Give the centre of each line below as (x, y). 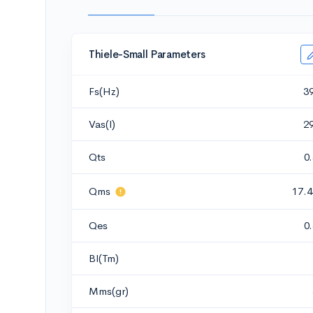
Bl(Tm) (104, 258)
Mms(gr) (109, 291)
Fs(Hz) (104, 91)
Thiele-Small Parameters (147, 54)
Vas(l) (102, 124)
